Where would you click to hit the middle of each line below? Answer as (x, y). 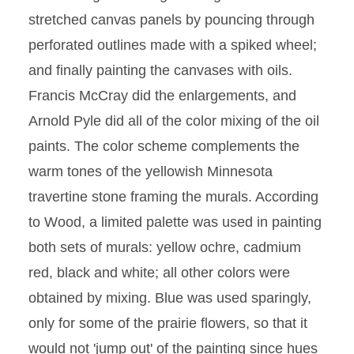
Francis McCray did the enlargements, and (162, 96)
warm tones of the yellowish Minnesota (151, 171)
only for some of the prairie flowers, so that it (168, 323)
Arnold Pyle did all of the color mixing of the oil (174, 121)
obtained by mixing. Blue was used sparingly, (170, 298)
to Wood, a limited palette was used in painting (175, 222)
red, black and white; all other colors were (159, 273)
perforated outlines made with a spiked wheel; (173, 45)
